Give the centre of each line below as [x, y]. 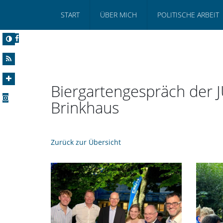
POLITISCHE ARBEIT [188, 15]
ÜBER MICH [118, 15]
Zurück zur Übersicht [86, 142]
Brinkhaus [85, 107]
